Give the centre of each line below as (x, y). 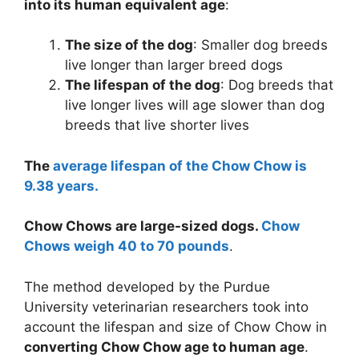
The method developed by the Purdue (147, 286)
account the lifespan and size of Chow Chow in (175, 327)
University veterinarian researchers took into (166, 307)
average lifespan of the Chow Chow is (180, 165)
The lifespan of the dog (143, 85)
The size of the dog (129, 45)
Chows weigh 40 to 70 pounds (127, 246)
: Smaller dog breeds (260, 45)
